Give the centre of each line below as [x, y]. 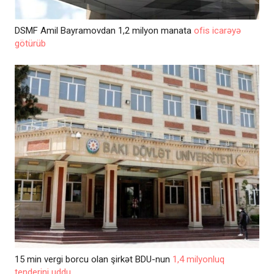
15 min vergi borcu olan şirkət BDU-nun [94, 259]
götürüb [30, 43]
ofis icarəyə [217, 30]
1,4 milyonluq [198, 259]
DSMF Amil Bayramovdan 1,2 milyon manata [104, 30]
